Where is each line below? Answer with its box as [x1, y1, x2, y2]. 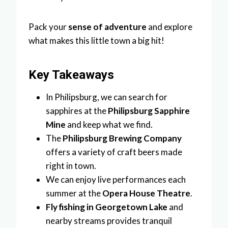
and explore [147, 21, 192, 32]
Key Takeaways [28, 67, 114, 82]
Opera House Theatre [102, 187, 190, 198]
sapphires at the [46, 105, 108, 116]
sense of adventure [68, 21, 147, 32]
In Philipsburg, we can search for [46, 91, 167, 102]
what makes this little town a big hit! [28, 35, 164, 46]
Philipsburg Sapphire [108, 105, 190, 116]
